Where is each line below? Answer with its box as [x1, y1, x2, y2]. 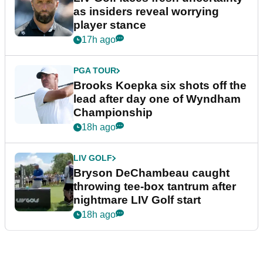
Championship [73, 106, 153, 119]
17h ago [82, 35, 116, 45]
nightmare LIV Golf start [73, 194, 201, 207]
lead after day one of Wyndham [73, 93, 241, 106]
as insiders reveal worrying [73, 5, 219, 18]
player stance [73, 19, 146, 32]
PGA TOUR [73, 66, 116, 76]
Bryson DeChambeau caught [73, 167, 230, 180]
